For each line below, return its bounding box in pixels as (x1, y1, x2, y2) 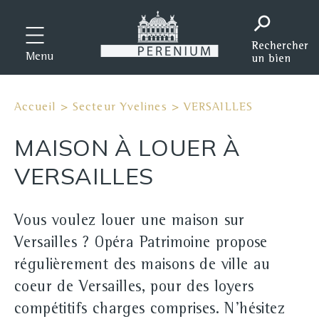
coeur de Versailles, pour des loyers (14, 281, 254, 296)
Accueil (14, 102, 56, 114)
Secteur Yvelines (73, 102, 167, 114)
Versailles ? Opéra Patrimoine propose (14, 236, 268, 252)
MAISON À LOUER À (14, 133, 241, 162)
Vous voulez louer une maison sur (14, 214, 245, 230)
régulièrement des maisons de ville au (14, 258, 271, 274)
